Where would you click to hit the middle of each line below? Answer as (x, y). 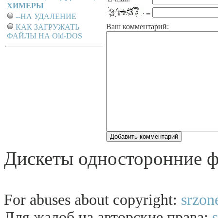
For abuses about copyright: (92, 200)
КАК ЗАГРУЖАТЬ (47, 27)
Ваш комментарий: (137, 27)
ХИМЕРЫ (25, 6)
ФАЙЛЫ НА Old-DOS (45, 36)
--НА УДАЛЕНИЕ (46, 16)
